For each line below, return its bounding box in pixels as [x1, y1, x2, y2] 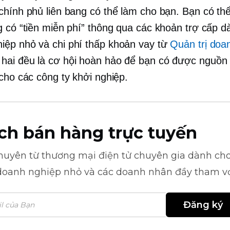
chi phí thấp [52, 39, 105, 50]
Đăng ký [183, 199, 223, 210]
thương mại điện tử [42, 150, 131, 161]
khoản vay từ [105, 39, 170, 50]
